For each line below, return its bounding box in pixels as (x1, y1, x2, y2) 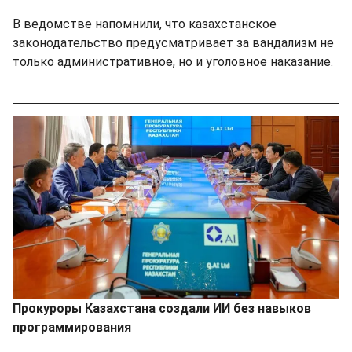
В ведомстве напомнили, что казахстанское (13, 16, 277, 31)
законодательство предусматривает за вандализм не (13, 35, 334, 50)
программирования (13, 320, 131, 335)
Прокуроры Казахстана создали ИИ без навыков (13, 301, 311, 317)
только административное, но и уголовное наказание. (13, 53, 339, 69)
